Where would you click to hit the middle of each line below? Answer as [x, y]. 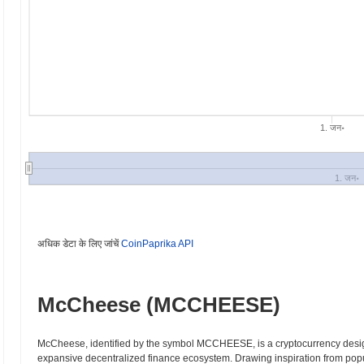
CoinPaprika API [157, 244]
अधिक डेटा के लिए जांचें [79, 244]
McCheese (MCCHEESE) [159, 305]
